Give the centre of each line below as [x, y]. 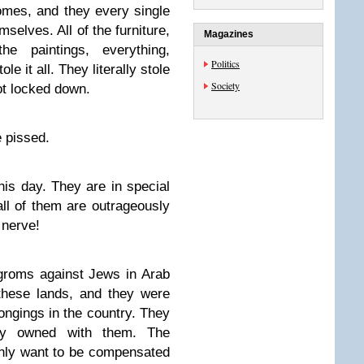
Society [225, 85]
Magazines [229, 34]
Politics [225, 63]
